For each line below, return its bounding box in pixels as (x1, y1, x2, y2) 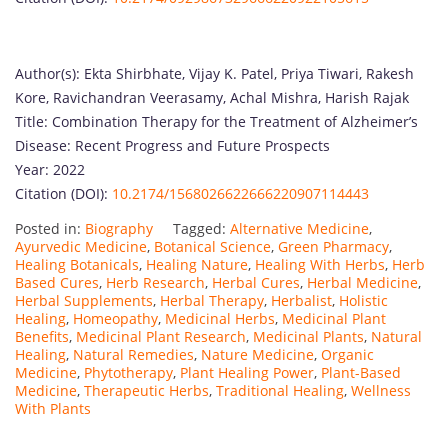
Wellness (351, 380, 411, 400)
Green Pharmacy (278, 236, 389, 256)
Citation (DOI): (15, 183, 112, 203)
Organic (321, 344, 374, 364)
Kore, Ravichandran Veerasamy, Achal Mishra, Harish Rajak (15, 87, 409, 107)
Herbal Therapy (160, 290, 264, 310)
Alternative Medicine (230, 218, 369, 238)
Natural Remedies (73, 344, 194, 364)
